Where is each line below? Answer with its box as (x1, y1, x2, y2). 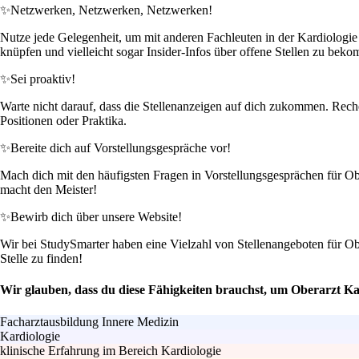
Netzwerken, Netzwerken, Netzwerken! (10, 3, 212, 18)
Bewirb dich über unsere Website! (10, 210, 182, 224)
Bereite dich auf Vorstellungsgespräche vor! (10, 141, 231, 155)
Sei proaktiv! (10, 72, 75, 87)
